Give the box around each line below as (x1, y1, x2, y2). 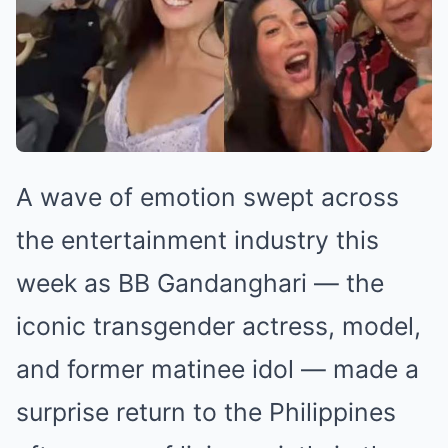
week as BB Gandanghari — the (16, 267, 384, 298)
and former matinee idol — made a (16, 353, 419, 384)
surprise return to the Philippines (16, 396, 396, 427)
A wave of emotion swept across (16, 181, 399, 212)
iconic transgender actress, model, (16, 310, 421, 341)
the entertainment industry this (16, 224, 379, 255)
